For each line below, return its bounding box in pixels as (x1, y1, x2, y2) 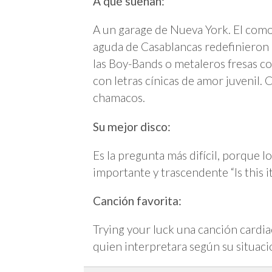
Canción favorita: (93, 193, 182, 208)
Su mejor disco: (93, 119, 171, 134)
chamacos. (93, 90, 145, 105)
